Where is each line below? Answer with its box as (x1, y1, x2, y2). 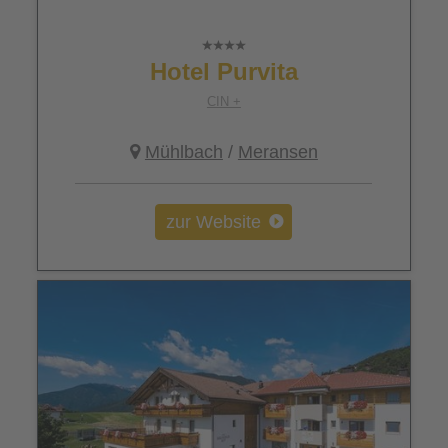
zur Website (166, 212, 262, 233)
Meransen (237, 142, 318, 163)
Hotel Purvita (149, 58, 298, 86)
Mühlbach (144, 142, 223, 163)
